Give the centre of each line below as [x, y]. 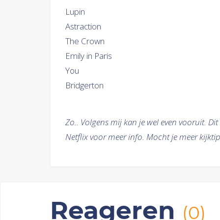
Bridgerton [84, 85]
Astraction [83, 26]
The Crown [85, 41]
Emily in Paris [89, 56]
